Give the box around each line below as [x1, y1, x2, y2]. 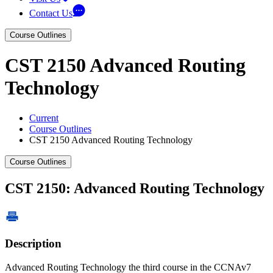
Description [5, 237, 62, 250]
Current [29, 112, 58, 123]
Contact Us [29, 8, 73, 18]
